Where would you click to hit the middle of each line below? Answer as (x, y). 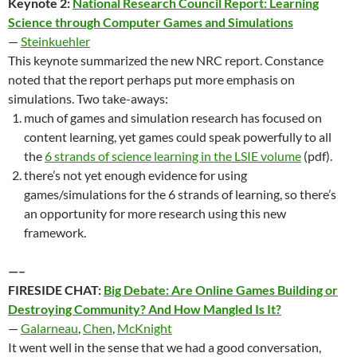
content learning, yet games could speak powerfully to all (178, 136)
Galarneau (49, 328)
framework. (55, 232)
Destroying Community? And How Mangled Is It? (145, 308)
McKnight (145, 328)
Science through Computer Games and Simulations (151, 22)
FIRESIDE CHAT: (56, 289)
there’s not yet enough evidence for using (135, 175)
